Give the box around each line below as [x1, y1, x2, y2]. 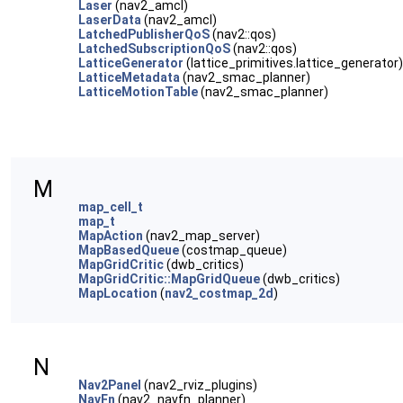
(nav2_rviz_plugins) [141, 378, 257, 392]
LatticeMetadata [78, 70, 180, 85]
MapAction [78, 228, 143, 243]
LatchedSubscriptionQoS [78, 41, 230, 56]
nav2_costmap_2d [165, 286, 273, 300]
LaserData [78, 13, 141, 27]
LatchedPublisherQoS [78, 27, 210, 41]
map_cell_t [78, 200, 143, 214]
